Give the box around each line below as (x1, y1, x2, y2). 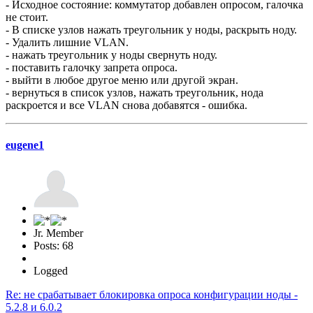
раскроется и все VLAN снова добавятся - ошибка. (6, 99, 247, 111)
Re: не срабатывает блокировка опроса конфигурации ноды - (6, 289, 298, 301)
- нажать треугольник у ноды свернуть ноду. (6, 48, 217, 61)
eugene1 (6, 138, 44, 151)
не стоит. (6, 10, 48, 23)
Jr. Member (34, 227, 83, 240)
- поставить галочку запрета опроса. (6, 61, 177, 73)
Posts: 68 (34, 240, 73, 252)
